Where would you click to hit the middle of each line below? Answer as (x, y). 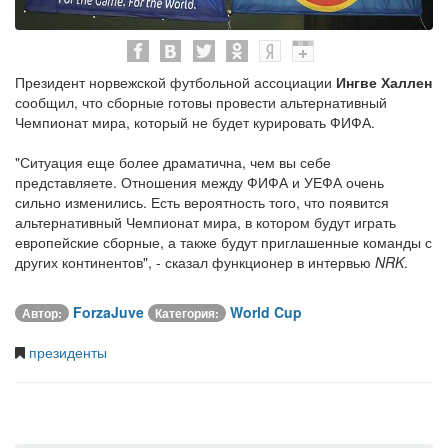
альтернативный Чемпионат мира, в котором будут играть (205, 221)
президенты (66, 351)
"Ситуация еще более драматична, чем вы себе (173, 161)
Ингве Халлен (384, 81)
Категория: (187, 312)
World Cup (266, 311)
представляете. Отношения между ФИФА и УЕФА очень (199, 181)
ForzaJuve (108, 311)
